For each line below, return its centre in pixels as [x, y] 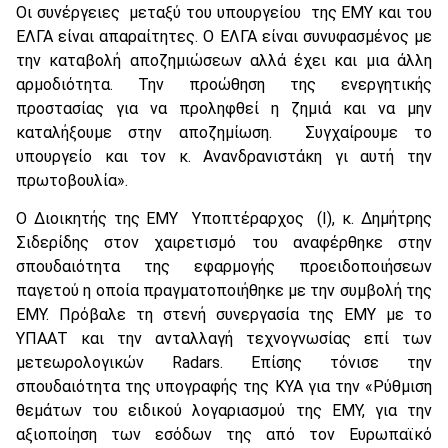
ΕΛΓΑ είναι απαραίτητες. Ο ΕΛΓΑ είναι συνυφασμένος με [224, 36]
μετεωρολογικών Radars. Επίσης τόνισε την [224, 363]
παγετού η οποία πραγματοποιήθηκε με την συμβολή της [224, 291]
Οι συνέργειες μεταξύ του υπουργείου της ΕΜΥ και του [224, 12]
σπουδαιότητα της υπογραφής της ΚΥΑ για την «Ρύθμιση [224, 387]
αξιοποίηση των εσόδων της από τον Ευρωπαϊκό [224, 435]
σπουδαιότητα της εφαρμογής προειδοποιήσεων [224, 267]
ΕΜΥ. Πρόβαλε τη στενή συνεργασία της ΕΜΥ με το [224, 315]
